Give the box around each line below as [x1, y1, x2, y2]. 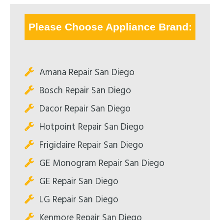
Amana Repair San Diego [39, 65, 135, 80]
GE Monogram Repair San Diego [39, 156, 165, 171]
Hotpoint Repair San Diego [39, 119, 144, 135]
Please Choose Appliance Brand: [28, 21, 192, 32]
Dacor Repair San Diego [39, 101, 131, 116]
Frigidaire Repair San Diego [39, 137, 143, 153]
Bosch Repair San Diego [39, 83, 131, 98]
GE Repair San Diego [39, 174, 118, 189]
